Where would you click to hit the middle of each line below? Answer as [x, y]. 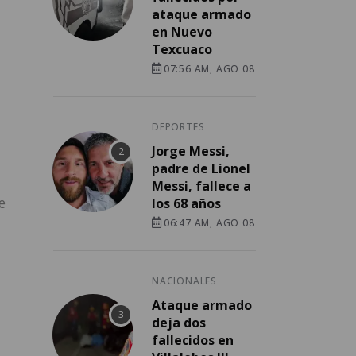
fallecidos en [193, 341]
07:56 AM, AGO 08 [209, 69]
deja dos [179, 323]
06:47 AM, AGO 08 [209, 223]
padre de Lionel [201, 169]
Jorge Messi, [191, 151]
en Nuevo [182, 32]
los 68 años [186, 204]
